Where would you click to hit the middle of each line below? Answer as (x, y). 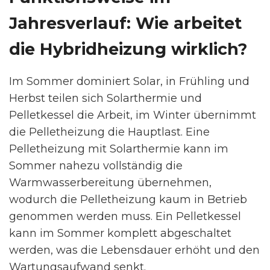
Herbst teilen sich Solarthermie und (105, 99)
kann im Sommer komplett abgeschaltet (120, 234)
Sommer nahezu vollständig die (96, 166)
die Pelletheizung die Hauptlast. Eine (109, 132)
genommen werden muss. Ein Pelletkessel (125, 217)
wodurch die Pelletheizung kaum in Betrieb (128, 200)
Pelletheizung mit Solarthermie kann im (119, 149)
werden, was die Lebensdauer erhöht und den (134, 250)
